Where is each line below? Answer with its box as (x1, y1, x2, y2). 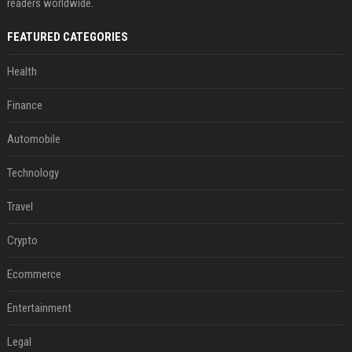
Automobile (6, 132, 60, 147)
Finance (6, 98, 42, 113)
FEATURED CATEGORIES (6, 30, 128, 45)
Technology (6, 166, 59, 181)
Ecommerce (6, 267, 61, 282)
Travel (6, 200, 33, 214)
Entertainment (6, 301, 71, 316)
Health (6, 64, 37, 79)
